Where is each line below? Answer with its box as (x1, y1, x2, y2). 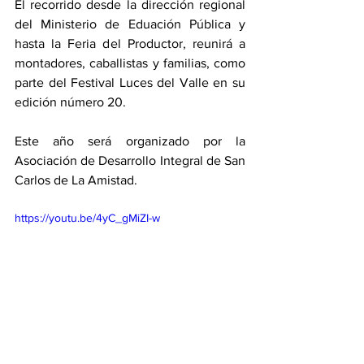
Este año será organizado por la (15, 134, 245, 148)
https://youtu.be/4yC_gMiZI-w (15, 211, 160, 224)
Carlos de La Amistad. (15, 173, 141, 187)
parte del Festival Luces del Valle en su (15, 76, 245, 89)
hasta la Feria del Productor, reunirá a (15, 37, 245, 50)
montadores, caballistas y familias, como (15, 56, 245, 70)
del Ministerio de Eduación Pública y (15, 17, 245, 31)
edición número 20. (15, 95, 129, 109)
